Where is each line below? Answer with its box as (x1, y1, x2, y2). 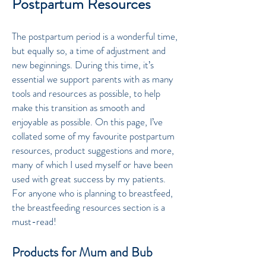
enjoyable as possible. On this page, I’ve (12, 115, 163, 129)
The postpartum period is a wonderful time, (12, 29, 178, 43)
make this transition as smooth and (12, 100, 145, 115)
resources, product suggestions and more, (12, 143, 174, 157)
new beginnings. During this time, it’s (12, 58, 154, 72)
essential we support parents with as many (12, 72, 173, 86)
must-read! (12, 214, 56, 229)
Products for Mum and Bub (12, 243, 153, 261)
